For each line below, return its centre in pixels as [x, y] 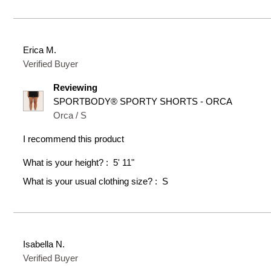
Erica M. [40, 50]
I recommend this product [74, 139]
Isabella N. [44, 244]
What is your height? [65, 162]
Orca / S [70, 115]
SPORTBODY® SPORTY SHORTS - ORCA [143, 101]
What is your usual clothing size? [89, 181]
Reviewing [76, 87]
